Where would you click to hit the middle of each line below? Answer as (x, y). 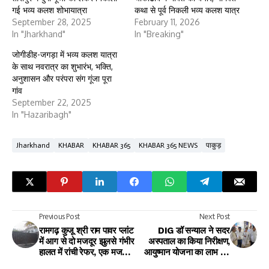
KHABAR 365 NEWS (168, 146)
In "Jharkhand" (39, 34)
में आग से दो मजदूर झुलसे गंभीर (87, 242)
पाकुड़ (213, 146)
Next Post (214, 217)
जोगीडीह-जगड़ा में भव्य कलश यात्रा (65, 55)
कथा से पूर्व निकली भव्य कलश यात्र (187, 10)
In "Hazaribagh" (42, 115)
